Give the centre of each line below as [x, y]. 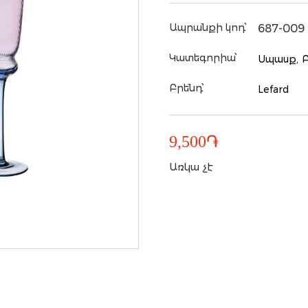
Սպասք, [278, 59]
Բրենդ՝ [186, 88]
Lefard [274, 89]
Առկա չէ [191, 167]
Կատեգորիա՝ [203, 58]
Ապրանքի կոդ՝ [208, 27]
